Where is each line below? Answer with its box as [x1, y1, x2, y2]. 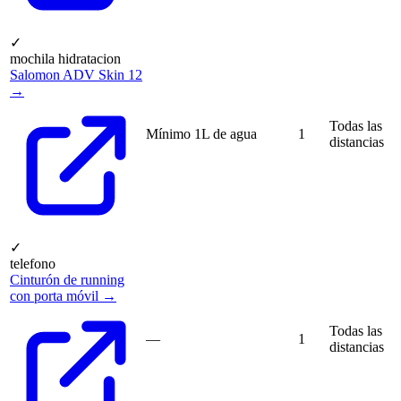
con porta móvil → [10, 288, 116, 304]
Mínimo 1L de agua [146, 126, 257, 142]
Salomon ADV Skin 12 [10, 67, 142, 83]
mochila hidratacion [10, 51, 121, 67]
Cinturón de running [10, 272, 124, 288]
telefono [10, 256, 55, 272]
